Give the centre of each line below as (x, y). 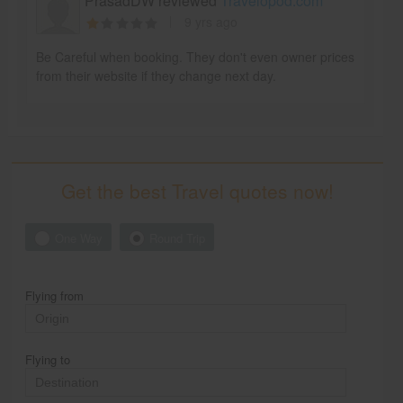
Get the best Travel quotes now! (198, 191)
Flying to (48, 359)
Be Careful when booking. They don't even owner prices (195, 56)
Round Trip (178, 237)
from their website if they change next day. (156, 75)
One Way (79, 237)
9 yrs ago (210, 21)
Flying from (55, 295)
